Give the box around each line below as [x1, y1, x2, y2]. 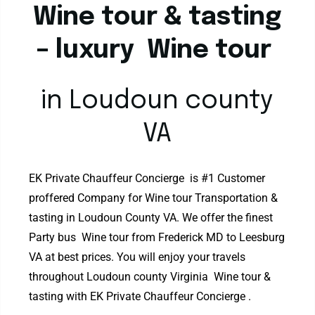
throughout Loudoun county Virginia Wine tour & [29, 270, 271, 284]
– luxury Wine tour [37, 38, 278, 64]
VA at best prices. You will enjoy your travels [29, 250, 246, 264]
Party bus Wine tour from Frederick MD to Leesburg [29, 231, 285, 245]
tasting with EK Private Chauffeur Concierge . [29, 290, 252, 304]
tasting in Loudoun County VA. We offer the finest [29, 211, 274, 225]
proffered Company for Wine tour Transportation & [29, 191, 278, 205]
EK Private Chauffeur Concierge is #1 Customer [29, 172, 266, 186]
